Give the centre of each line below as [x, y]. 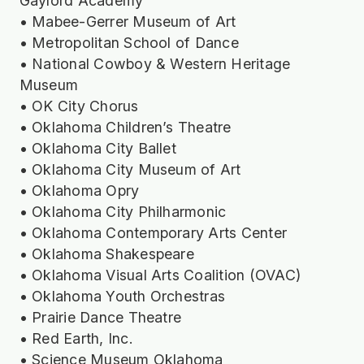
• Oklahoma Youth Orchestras [122, 296]
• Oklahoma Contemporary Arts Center [153, 232]
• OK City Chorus [79, 106]
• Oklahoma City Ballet [97, 148]
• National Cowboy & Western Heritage [155, 63]
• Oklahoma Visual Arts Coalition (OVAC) [160, 275]
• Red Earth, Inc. [76, 338]
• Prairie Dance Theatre [100, 317]
